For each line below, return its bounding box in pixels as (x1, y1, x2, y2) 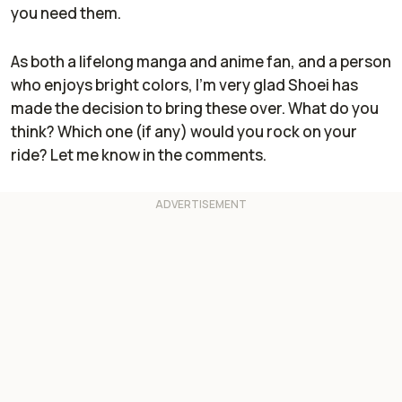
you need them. (11, 2, 124, 23)
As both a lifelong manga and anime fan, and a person (11, 50, 391, 72)
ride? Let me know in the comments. (11, 144, 267, 165)
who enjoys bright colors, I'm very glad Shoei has (11, 74, 358, 95)
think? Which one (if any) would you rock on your (11, 120, 357, 142)
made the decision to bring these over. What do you (11, 97, 379, 118)
